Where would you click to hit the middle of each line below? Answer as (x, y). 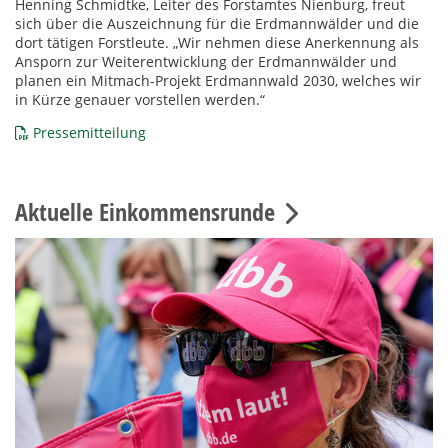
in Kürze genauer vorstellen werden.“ (140, 100)
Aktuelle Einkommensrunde (145, 212)
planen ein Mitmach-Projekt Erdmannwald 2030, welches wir (218, 81)
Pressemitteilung (89, 133)
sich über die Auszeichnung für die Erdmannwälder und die (217, 24)
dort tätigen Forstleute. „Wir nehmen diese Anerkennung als (217, 43)
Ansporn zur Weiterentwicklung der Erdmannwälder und (206, 62)
